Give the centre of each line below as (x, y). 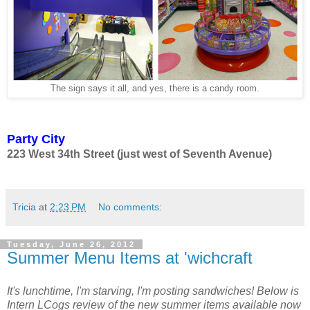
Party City (36, 139)
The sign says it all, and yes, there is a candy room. (155, 89)
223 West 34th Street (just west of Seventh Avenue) (139, 154)
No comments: (130, 207)
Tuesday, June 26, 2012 (71, 245)
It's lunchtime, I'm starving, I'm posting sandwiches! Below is (153, 291)
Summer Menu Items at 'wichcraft (130, 258)
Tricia (24, 207)
